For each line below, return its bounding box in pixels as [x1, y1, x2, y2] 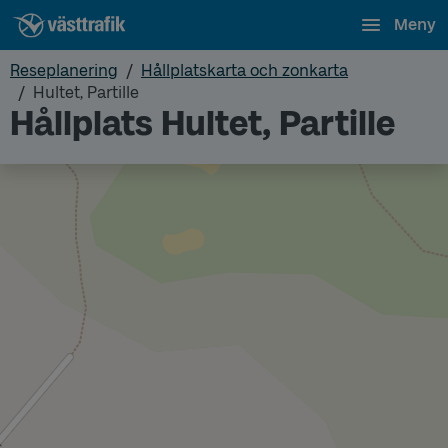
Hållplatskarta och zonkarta [141, 61, 348, 80]
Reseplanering [10, 61, 118, 80]
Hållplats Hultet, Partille [10, 103, 395, 144]
